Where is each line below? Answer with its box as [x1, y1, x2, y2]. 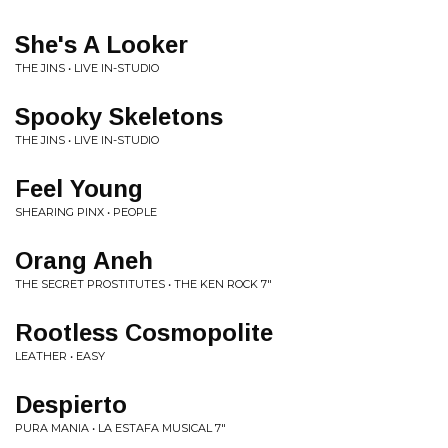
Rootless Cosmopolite [15, 319, 273, 346]
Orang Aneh [15, 247, 153, 274]
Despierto [15, 391, 127, 418]
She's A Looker [15, 31, 188, 58]
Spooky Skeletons [15, 103, 223, 130]
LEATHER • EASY [15, 349, 105, 363]
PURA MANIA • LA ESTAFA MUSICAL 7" [15, 421, 226, 435]
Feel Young [15, 175, 143, 202]
